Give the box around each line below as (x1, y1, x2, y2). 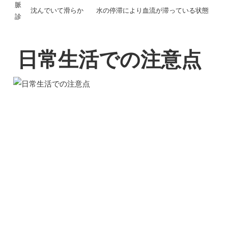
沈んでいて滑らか (31, 7, 83, 15)
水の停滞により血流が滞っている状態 (96, 7, 209, 15)
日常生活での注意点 (17, 48, 202, 71)
